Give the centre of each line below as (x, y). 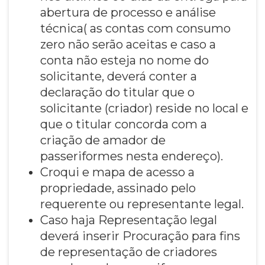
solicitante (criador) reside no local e (144, 108)
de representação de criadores (128, 252)
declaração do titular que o (117, 92)
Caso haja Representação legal (128, 220)
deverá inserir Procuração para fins (140, 236)
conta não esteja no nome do (124, 60)
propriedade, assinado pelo (118, 188)
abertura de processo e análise (128, 12)
